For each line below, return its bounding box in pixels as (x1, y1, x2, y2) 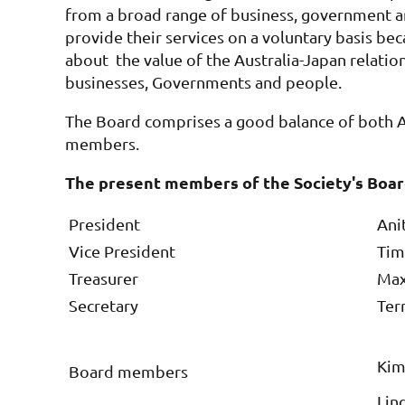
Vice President (69, 240, 175, 260)
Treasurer (69, 268, 138, 287)
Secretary (69, 295, 138, 315)
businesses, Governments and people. (65, 71, 342, 91)
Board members (69, 361, 188, 381)
